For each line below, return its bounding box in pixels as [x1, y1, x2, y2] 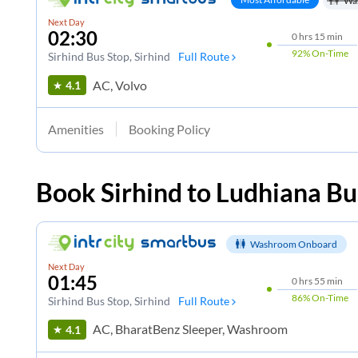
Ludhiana [216, 177, 321, 209]
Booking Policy [128, 121, 210, 137]
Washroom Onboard [249, 237, 337, 250]
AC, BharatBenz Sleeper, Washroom [92, 321, 288, 337]
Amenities [47, 121, 104, 137]
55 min [313, 274, 343, 287]
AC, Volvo [92, 77, 147, 93]
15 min [313, 30, 343, 43]
